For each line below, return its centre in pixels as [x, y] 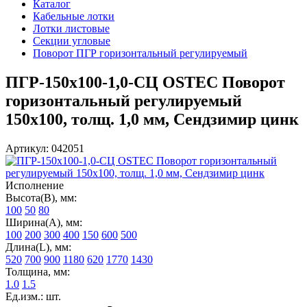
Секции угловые [72, 41]
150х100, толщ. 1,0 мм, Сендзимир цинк [152, 119]
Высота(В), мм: [41, 197]
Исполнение [35, 185]
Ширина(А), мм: [44, 222]
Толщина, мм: [38, 271]
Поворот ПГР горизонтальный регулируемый [140, 53]
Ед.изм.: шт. [33, 296]
